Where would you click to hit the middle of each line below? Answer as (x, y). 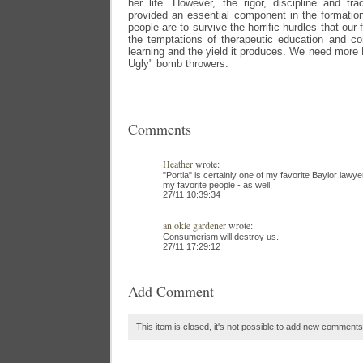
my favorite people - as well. (218, 185)
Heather (178, 164)
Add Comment (171, 291)
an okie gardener (194, 225)
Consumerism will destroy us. (221, 237)
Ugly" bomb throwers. (178, 64)
